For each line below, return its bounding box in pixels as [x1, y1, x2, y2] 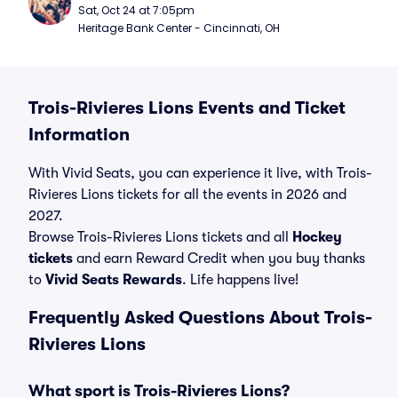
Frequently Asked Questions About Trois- [28, 307, 372, 328]
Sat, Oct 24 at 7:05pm [78, 3, 195, 18]
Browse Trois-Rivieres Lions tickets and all [28, 229, 292, 245]
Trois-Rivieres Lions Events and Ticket [28, 98, 346, 118]
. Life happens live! [182, 272, 298, 288]
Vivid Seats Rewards [45, 272, 182, 288]
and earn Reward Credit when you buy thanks [73, 251, 365, 267]
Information [28, 124, 130, 145]
